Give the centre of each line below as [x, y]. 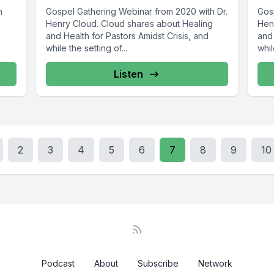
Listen [128, 74]
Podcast [58, 264]
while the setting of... [86, 48]
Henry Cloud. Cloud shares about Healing [129, 24]
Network [215, 264]
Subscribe [158, 264]
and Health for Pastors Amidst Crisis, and [127, 36]
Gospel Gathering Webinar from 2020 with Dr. [136, 12]
